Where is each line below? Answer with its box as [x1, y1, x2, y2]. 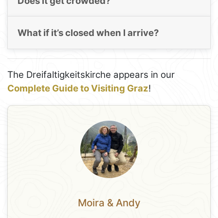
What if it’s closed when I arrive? [17, 27, 159, 38]
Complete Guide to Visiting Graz [7, 82, 148, 94]
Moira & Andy [77, 197, 141, 209]
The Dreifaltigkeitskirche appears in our [7, 69, 175, 80]
